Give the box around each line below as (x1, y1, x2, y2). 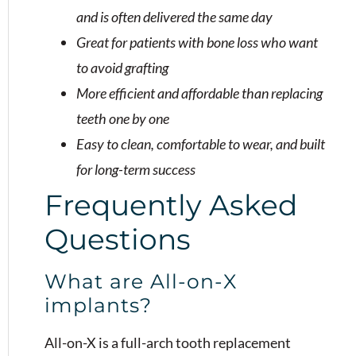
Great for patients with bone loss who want (76, 33, 318, 51)
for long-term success (76, 160, 195, 178)
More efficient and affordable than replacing (76, 83, 323, 102)
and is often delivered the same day (76, 7, 273, 25)
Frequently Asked (44, 187, 297, 222)
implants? (44, 292, 152, 317)
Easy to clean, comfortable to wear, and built (76, 134, 325, 153)
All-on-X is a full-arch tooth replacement (44, 333, 291, 351)
